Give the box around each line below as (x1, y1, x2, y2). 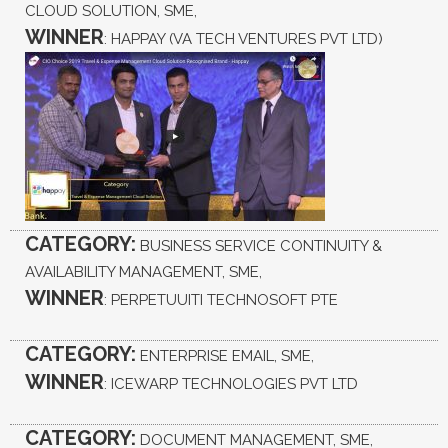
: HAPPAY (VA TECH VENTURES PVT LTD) (104, 29, 383, 48)
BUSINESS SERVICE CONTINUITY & (136, 236, 382, 255)
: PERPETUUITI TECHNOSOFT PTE (104, 290, 338, 309)
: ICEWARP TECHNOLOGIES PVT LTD (104, 374, 358, 393)
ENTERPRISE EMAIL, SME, (136, 346, 314, 365)
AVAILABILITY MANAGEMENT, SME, (25, 262, 262, 281)
